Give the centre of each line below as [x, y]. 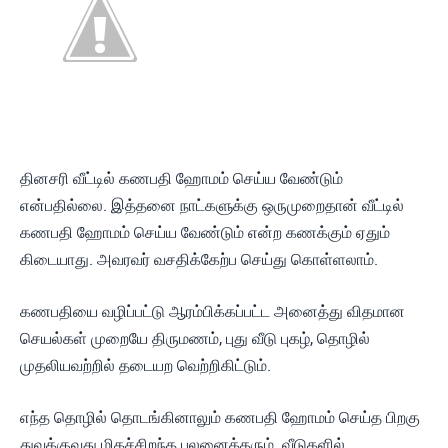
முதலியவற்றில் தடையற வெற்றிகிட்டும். [145, 365]
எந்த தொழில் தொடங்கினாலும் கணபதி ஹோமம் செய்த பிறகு [220, 417]
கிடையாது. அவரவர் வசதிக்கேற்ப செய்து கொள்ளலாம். [199, 259]
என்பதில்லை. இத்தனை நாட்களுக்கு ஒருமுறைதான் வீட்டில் [212, 205]
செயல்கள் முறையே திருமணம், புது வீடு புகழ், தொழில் [195, 338]
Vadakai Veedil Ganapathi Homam [175, 150]
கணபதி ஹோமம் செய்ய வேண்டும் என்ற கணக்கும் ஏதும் [205, 232]
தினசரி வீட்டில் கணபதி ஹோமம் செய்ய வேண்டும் [181, 178]
